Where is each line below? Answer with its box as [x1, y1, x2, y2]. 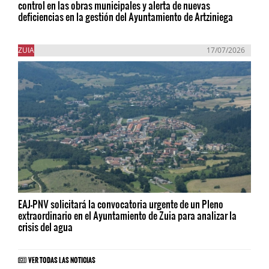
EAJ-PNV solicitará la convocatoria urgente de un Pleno [18, 196, 223, 211]
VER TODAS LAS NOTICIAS [28, 250, 95, 265]
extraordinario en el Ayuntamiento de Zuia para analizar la [18, 208, 237, 222]
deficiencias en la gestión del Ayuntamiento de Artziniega [18, 10, 233, 24]
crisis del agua [18, 219, 73, 234]
